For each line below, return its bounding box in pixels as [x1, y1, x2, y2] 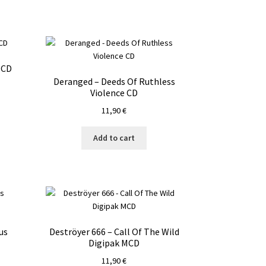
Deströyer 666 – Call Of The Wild [49, 226, 179, 238]
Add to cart [93, 132, 135, 144]
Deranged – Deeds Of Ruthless [53, 75, 175, 87]
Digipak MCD [88, 237, 140, 249]
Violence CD [90, 86, 138, 99]
